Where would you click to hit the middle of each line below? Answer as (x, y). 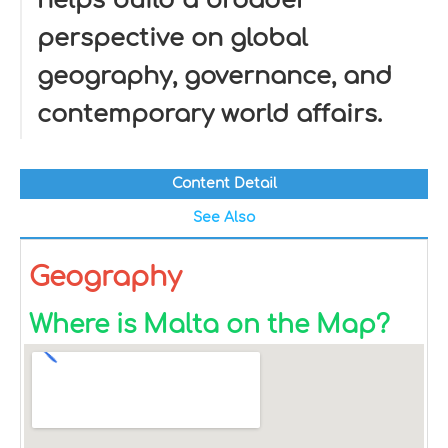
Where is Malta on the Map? (209, 325)
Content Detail (224, 183)
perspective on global (172, 38)
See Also (224, 217)
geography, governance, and (214, 76)
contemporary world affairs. (209, 114)
